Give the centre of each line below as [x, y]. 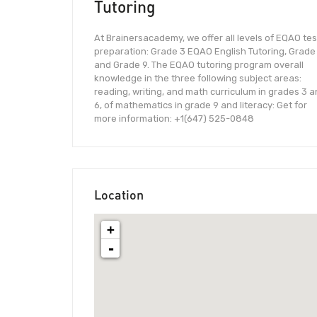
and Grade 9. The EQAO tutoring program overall [199, 65]
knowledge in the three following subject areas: [198, 78]
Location [119, 195]
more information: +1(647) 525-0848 [174, 119]
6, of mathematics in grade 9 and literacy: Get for [201, 105]
